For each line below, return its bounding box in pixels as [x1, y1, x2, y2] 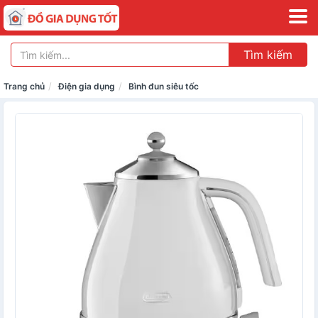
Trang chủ [4, 81, 45, 92]
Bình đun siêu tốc [128, 81, 199, 92]
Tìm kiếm [243, 48, 292, 62]
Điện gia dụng [58, 81, 115, 92]
